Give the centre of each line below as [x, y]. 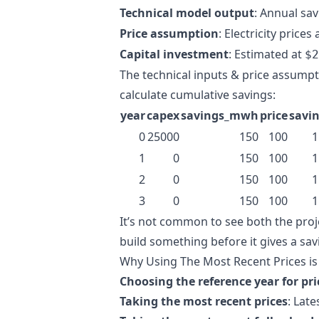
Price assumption [169, 33]
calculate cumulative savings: [198, 95]
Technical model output [187, 13]
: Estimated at [267, 54]
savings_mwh [220, 115]
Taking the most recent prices [204, 301]
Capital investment [174, 54]
